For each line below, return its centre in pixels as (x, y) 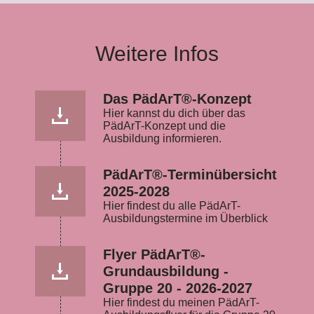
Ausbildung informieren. (162, 138)
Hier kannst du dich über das (174, 113)
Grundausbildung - (166, 271)
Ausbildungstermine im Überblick (185, 218)
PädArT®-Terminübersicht (190, 175)
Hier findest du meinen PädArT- (181, 302)
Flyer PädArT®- (154, 254)
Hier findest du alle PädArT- (172, 206)
